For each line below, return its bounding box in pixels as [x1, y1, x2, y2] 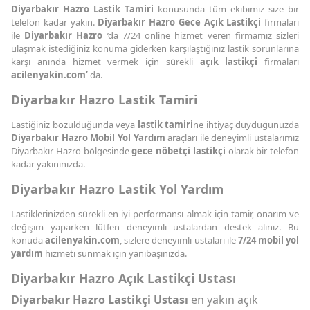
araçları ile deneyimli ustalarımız [167, 131, 299, 144]
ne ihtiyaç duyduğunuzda [193, 118, 299, 131]
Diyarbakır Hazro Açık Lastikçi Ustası [11, 269, 236, 286]
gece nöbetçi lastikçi [131, 144, 226, 157]
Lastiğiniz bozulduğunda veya [11, 118, 135, 131]
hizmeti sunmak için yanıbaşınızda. [45, 246, 187, 259]
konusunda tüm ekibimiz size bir [158, 2, 299, 15]
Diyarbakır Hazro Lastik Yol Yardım [11, 180, 224, 197]
